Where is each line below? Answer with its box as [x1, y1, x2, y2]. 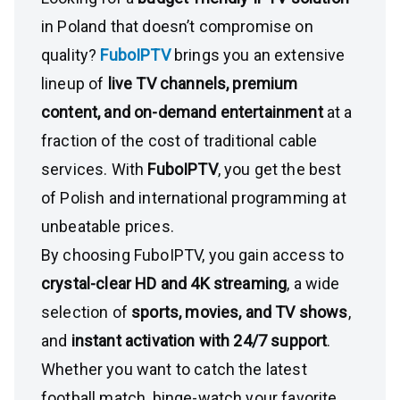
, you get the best [217, 160, 342, 179]
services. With [41, 160, 148, 179]
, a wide [287, 274, 340, 293]
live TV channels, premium [107, 74, 298, 93]
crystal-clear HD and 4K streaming [41, 274, 287, 293]
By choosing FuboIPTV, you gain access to [41, 246, 345, 264]
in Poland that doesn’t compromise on [41, 17, 313, 36]
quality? [41, 46, 101, 64]
